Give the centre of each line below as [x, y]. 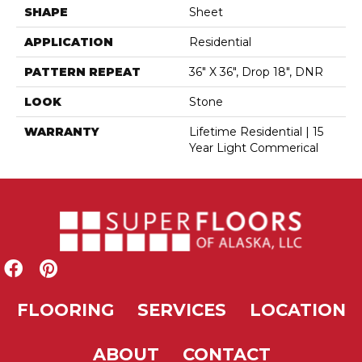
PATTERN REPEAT [82, 72]
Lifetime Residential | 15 [256, 132]
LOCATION [297, 310]
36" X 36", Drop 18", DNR [256, 72]
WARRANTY [62, 132]
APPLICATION [69, 42]
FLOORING [65, 310]
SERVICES [181, 310]
